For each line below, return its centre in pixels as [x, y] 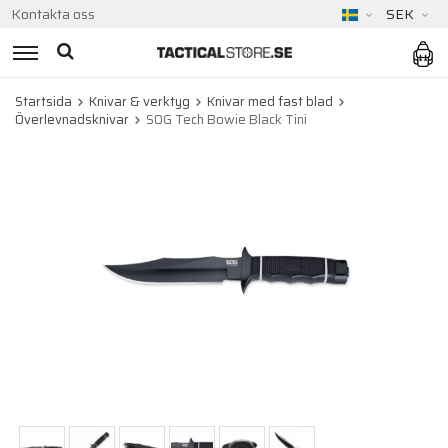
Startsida [43, 101]
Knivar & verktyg [139, 101]
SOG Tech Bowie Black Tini [226, 119]
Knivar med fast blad [270, 101]
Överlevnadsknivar [72, 119]
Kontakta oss [53, 14]
